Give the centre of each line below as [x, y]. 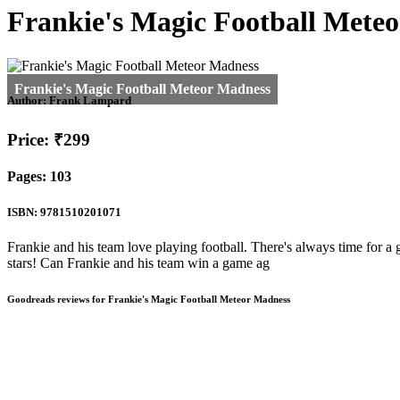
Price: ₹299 [49, 140]
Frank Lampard [90, 101]
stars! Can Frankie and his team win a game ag [138, 262]
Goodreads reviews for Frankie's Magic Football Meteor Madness [149, 299]
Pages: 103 [39, 177]
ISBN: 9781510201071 [64, 212]
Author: [28, 101]
